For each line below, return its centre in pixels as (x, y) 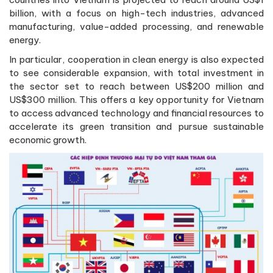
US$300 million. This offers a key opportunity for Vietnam (136, 99)
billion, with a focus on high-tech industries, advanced (136, 13)
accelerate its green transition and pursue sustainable (136, 126)
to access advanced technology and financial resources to (136, 113)
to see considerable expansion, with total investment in (136, 73)
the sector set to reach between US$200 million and (136, 86)
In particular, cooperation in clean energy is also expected (136, 59)
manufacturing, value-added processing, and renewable (136, 26)
